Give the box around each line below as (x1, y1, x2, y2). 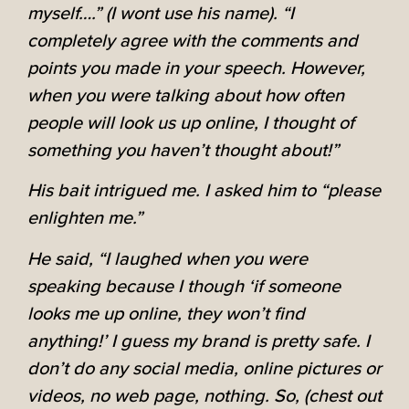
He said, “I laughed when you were (27, 247, 308, 270)
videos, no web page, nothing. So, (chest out (27, 384, 382, 407)
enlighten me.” (27, 207, 142, 230)
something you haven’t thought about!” (27, 139, 339, 162)
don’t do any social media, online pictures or (27, 357, 382, 380)
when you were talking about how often (27, 84, 344, 107)
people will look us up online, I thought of (27, 111, 354, 134)
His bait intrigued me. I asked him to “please (27, 180, 381, 203)
